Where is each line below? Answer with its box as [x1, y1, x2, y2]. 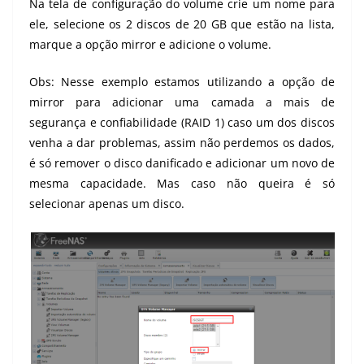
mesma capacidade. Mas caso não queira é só [29, 175, 335, 192]
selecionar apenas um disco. [29, 196, 184, 212]
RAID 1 [184, 115, 221, 131]
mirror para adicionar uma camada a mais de [29, 94, 335, 110]
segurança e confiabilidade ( [29, 115, 184, 131]
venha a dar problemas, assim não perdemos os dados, [29, 135, 335, 151]
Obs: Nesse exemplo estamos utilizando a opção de [29, 74, 335, 90]
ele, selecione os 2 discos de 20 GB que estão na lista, [29, 16, 335, 32]
